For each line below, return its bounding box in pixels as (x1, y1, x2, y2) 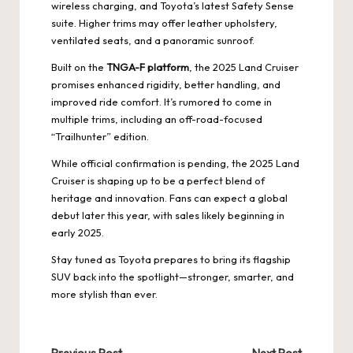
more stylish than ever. (51, 287, 158, 300)
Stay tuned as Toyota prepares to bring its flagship (51, 252, 291, 266)
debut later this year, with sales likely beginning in (51, 208, 284, 221)
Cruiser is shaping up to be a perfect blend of (51, 173, 265, 187)
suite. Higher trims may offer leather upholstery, (51, 16, 277, 29)
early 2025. (51, 225, 104, 239)
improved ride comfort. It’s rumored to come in (51, 95, 272, 108)
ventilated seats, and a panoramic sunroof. (51, 33, 255, 46)
